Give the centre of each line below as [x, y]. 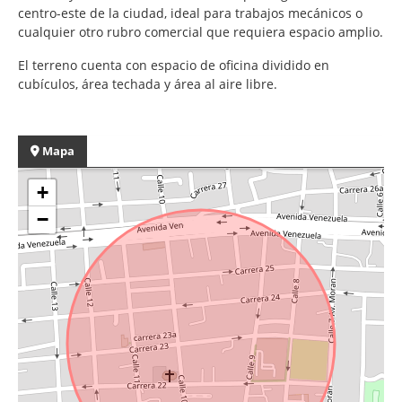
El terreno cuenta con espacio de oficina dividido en [174, 65]
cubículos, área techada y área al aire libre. [148, 83]
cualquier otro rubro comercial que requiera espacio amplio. [201, 31]
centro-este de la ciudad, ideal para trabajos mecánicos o [190, 13]
